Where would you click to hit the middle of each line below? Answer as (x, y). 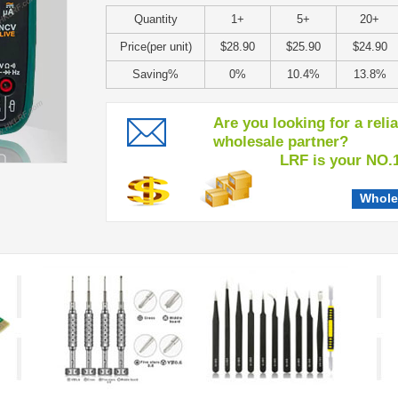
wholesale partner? (281, 142)
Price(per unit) (155, 47)
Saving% (155, 74)
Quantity (155, 19)
